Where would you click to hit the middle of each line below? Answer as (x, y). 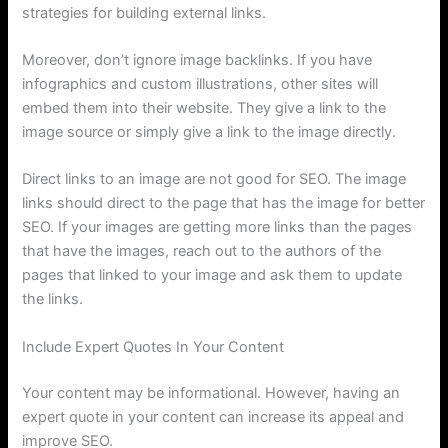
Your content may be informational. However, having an (211, 392)
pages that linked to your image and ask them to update (212, 275)
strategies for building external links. (144, 12)
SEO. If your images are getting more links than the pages (217, 227)
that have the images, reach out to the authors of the (202, 251)
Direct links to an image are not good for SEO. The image (214, 179)
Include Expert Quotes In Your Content (153, 346)
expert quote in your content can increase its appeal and (213, 416)
